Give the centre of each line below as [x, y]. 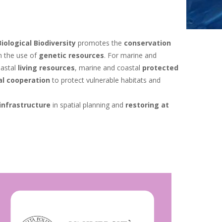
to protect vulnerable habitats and [105, 80]
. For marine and [130, 55]
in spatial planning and [88, 105]
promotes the [100, 43]
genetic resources [71, 55]
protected [160, 68]
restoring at [147, 105]
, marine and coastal [109, 68]
